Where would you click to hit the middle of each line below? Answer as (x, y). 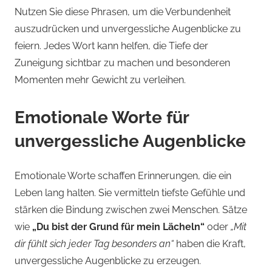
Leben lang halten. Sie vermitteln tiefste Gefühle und (130, 193)
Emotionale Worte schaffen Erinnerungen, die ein (123, 176)
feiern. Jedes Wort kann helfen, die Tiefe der (111, 46)
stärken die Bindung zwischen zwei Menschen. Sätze (131, 210)
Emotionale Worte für (102, 118)
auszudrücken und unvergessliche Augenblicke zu (128, 29)
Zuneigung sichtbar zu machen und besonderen (122, 63)
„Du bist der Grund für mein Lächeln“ (118, 227)
